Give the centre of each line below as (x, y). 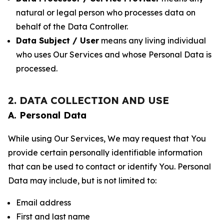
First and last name (53, 216)
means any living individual (152, 40)
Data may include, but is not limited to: (82, 180)
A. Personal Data (47, 115)
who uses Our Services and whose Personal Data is (114, 54)
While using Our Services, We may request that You (107, 138)
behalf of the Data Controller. (72, 26)
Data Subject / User (57, 40)
